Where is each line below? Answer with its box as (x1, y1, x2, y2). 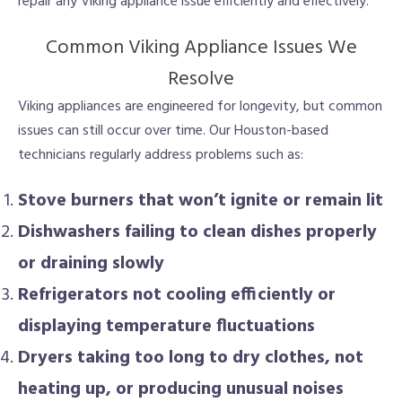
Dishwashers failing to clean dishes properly (18, 217, 377, 247)
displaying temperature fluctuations (18, 311, 315, 341)
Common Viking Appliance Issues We (45, 31, 357, 64)
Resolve (168, 63, 234, 95)
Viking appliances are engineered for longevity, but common (18, 94, 382, 118)
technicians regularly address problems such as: (18, 143, 303, 167)
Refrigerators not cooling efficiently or (18, 280, 336, 310)
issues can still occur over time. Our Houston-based (18, 118, 328, 143)
